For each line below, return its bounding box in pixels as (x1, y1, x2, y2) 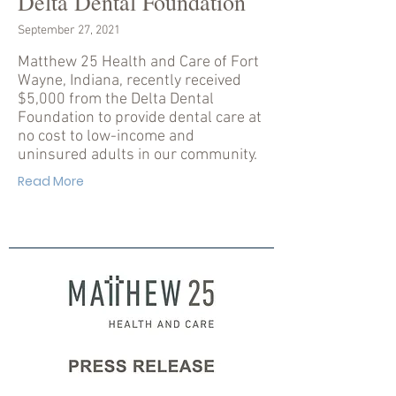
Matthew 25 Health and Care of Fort (18, 53, 259, 72)
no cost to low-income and (18, 127, 194, 146)
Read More (18, 172, 84, 190)
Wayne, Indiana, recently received (18, 72, 241, 90)
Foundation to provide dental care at (18, 109, 262, 127)
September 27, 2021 (18, 23, 120, 38)
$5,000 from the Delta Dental (18, 90, 214, 109)
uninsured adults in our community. (18, 146, 257, 164)
